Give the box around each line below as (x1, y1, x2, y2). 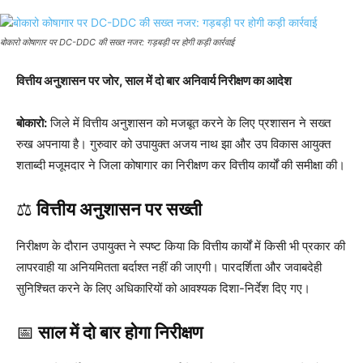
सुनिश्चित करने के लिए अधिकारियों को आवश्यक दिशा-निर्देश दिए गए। (16, 280, 310, 296)
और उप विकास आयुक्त (232, 135, 331, 152)
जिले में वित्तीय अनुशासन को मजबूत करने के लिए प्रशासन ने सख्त (47, 114, 331, 130)
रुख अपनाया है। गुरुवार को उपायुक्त (16, 135, 173, 152)
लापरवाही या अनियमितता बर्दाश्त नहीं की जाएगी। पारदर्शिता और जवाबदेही (16, 258, 322, 275)
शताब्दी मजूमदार (16, 156, 85, 173)
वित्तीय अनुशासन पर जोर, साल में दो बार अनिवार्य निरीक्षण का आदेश (16, 72, 292, 88)
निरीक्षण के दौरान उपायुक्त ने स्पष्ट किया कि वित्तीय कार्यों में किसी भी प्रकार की (16, 237, 345, 254)
